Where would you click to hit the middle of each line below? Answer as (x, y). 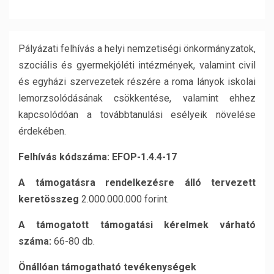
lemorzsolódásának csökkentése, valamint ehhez (137, 98)
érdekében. (42, 131)
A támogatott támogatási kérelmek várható (137, 225)
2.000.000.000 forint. (124, 199)
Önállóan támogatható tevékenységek (107, 267)
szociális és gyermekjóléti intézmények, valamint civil (137, 65)
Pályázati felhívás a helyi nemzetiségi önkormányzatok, (137, 49)
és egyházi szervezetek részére (90, 82)
